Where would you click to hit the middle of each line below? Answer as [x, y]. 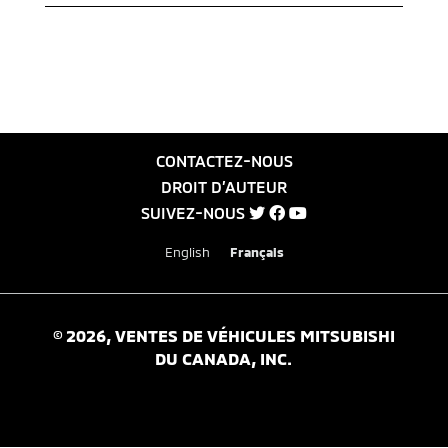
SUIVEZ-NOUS [195, 212]
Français [256, 251]
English [187, 251]
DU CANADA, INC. [224, 357]
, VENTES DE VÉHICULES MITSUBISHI [250, 334]
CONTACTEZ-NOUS [224, 160]
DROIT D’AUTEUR [224, 186]
